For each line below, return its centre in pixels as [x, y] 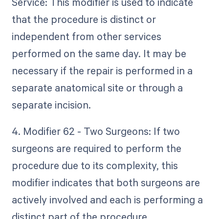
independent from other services [86, 36]
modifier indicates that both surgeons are [106, 183]
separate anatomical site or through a [97, 88]
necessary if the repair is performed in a [102, 71]
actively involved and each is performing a [107, 200]
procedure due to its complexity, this [95, 165]
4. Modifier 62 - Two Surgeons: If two [96, 131]
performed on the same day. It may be [99, 54]
